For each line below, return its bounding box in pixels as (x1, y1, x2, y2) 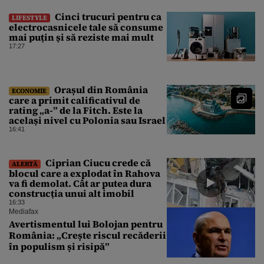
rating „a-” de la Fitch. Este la (9, 103, 143, 117)
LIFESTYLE (12, 12, 47, 22)
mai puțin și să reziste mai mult (9, 30, 154, 44)
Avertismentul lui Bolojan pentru (9, 217, 163, 230)
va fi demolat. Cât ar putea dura (9, 176, 151, 190)
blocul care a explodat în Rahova (9, 166, 160, 180)
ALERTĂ (12, 159, 38, 169)
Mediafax (9, 207, 38, 216)
